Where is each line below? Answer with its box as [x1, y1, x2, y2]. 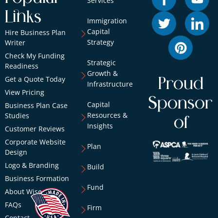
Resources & [87, 110, 127, 120]
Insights [87, 121, 113, 131]
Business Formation [5, 174, 69, 183]
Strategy [87, 37, 114, 47]
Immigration [87, 16, 127, 26]
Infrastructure [87, 79, 133, 89]
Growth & [87, 69, 118, 78]
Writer [5, 38, 25, 48]
